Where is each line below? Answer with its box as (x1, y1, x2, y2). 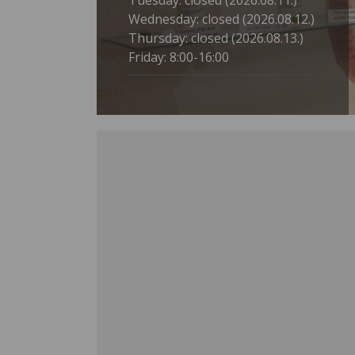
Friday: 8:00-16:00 (128, 48, 229, 66)
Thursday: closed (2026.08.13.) (128, 29, 303, 47)
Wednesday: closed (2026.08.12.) (128, 10, 315, 28)
